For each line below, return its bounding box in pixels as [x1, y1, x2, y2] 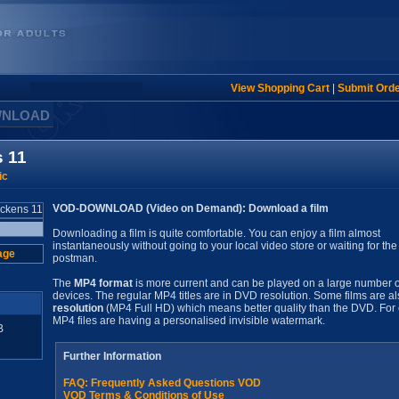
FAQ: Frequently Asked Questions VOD [63, 377, 261, 389]
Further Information [63, 350, 161, 362]
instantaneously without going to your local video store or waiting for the [53, 240, 397, 252]
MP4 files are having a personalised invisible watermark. [53, 314, 325, 327]
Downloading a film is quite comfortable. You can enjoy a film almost [53, 227, 380, 240]
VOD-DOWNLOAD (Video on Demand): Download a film [53, 202, 329, 215]
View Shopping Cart [230, 82, 330, 94]
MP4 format [74, 277, 133, 289]
